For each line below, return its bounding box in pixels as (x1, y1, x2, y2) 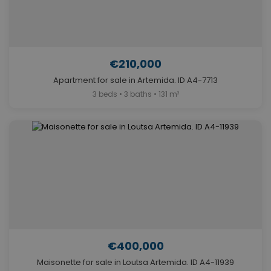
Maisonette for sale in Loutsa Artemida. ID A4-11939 (37, 256, 234, 269)
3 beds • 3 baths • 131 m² (92, 89, 179, 100)
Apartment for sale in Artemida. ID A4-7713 (53, 74, 218, 87)
